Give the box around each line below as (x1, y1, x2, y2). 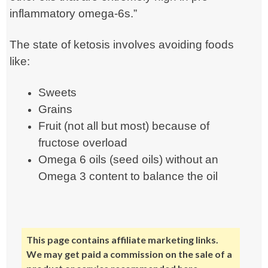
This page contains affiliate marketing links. (26, 234, 219, 246)
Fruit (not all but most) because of (38, 120, 210, 133)
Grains (38, 103, 73, 116)
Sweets (38, 86, 77, 99)
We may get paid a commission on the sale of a (26, 248, 233, 260)
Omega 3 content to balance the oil (38, 170, 218, 183)
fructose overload (38, 136, 128, 150)
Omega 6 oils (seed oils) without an (38, 153, 219, 166)
